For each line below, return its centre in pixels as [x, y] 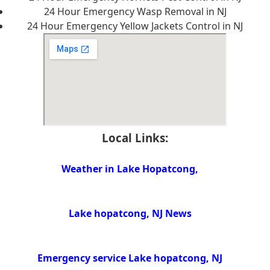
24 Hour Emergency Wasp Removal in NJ [135, 12]
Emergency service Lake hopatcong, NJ [130, 258]
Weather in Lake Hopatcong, [130, 169]
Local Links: [135, 138]
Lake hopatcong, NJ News [130, 213]
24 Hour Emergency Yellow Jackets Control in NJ [135, 26]
